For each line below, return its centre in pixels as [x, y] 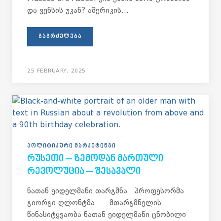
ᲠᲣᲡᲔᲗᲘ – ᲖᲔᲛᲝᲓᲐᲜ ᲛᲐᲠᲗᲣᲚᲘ [95, 159]
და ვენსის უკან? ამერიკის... [78, 10]
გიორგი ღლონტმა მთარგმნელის [94, 203]
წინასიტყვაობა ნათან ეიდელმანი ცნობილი [107, 215]
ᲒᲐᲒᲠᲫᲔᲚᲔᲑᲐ [60, 37]
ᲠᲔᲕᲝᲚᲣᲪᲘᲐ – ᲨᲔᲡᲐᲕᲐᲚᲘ [84, 172]
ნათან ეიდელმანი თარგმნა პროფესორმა [106, 191]
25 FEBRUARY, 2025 [56, 71]
